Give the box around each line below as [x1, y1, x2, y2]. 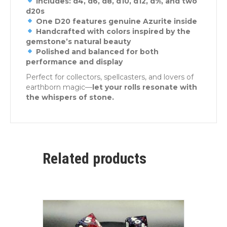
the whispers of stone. [26, 92, 114, 102]
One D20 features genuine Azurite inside [35, 16, 197, 26]
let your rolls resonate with [92, 82, 197, 92]
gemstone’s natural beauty [26, 36, 131, 46]
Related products [43, 149, 146, 167]
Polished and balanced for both [35, 47, 159, 56]
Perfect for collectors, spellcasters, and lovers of [26, 72, 194, 82]
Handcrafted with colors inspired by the [35, 26, 191, 36]
